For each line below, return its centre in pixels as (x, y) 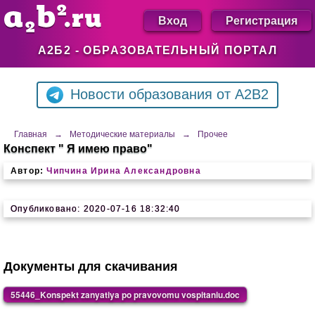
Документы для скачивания (91, 266)
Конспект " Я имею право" (78, 149)
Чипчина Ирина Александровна (124, 171)
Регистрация (262, 20)
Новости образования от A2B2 (169, 94)
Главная (31, 134)
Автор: (27, 171)
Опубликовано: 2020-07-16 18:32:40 (96, 209)
